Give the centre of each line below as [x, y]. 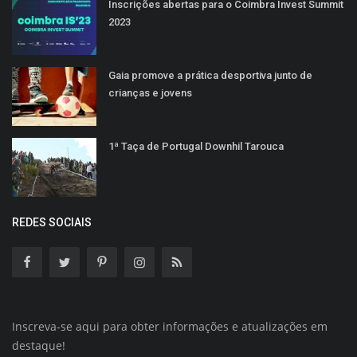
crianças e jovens [150, 93]
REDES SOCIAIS [52, 223]
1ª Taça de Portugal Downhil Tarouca [196, 147]
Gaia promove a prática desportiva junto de [210, 76]
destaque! [39, 346]
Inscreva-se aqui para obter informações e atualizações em [170, 327]
